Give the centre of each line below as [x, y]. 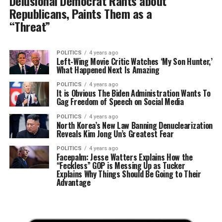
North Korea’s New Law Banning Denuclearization [134, 125]
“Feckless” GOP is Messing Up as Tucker [121, 165]
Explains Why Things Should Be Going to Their [129, 174]
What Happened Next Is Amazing [108, 70]
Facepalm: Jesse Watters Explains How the [124, 157]
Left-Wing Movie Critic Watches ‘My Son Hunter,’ [134, 62]
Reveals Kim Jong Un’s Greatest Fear [115, 134]
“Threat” [29, 27]
